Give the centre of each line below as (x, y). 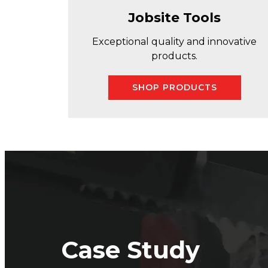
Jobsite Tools (175, 17)
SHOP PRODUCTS (174, 87)
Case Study (130, 249)
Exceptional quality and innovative (175, 41)
